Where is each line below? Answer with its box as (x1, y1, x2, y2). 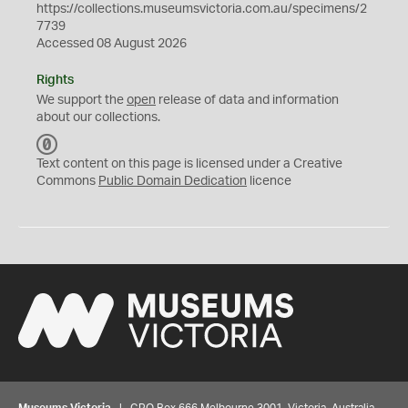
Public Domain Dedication (98, 175, 247, 188)
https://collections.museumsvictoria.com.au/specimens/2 (36, 3, 367, 15)
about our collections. (36, 111, 160, 124)
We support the (36, 94, 127, 107)
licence (247, 175, 291, 188)
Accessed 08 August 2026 (36, 37, 187, 50)
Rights (36, 74, 74, 87)
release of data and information (156, 94, 339, 107)
